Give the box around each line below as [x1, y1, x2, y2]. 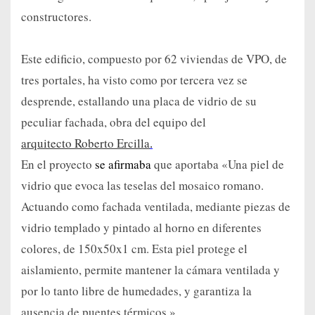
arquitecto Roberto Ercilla [21, 135, 150, 152]
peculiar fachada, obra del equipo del [21, 114, 206, 131]
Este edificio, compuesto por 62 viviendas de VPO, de [21, 51, 287, 67]
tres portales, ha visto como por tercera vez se [21, 72, 247, 89]
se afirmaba [95, 156, 154, 173]
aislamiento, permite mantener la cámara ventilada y [21, 262, 280, 278]
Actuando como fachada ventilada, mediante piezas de [21, 198, 290, 215]
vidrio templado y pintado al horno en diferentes [21, 219, 262, 236]
